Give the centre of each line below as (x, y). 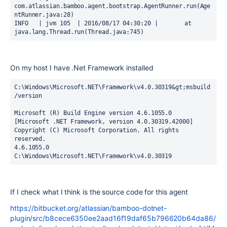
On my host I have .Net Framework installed (83, 68)
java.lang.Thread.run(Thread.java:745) (79, 32)
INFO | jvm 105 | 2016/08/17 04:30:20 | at (88, 23)
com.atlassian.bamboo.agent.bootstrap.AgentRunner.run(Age (112, 6)
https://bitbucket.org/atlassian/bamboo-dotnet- (89, 208)
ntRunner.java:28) (44, 15)
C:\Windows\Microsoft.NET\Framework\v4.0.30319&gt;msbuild (112, 87)
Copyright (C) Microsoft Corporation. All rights (97, 130)
